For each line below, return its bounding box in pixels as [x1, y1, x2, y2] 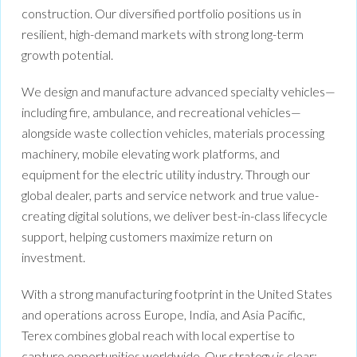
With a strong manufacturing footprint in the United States [22, 286, 332, 302]
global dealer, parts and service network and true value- [22, 187, 319, 203]
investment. [22, 249, 85, 265]
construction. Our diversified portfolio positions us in [22, 6, 301, 22]
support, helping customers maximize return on [22, 229, 273, 245]
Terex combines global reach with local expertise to [22, 328, 295, 343]
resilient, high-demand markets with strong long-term [22, 26, 304, 42]
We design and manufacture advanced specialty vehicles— [22, 84, 335, 100]
